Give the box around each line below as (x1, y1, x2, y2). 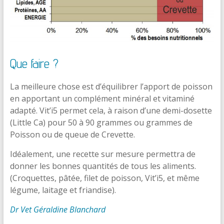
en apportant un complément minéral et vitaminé (9, 93, 194, 104)
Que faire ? (9, 55, 58, 71)
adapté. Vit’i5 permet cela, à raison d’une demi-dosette (9, 105, 212, 116)
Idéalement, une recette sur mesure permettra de (9, 148, 195, 160)
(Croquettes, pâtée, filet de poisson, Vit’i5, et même (9, 172, 199, 184)
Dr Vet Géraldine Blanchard (9, 204, 105, 215)
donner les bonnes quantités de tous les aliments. (9, 160, 196, 172)
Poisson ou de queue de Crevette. (9, 129, 135, 140)
